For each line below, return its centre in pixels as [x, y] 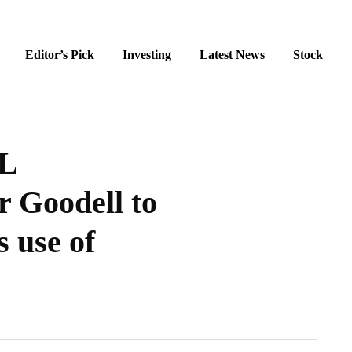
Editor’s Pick [60, 55]
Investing [147, 55]
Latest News [232, 55]
